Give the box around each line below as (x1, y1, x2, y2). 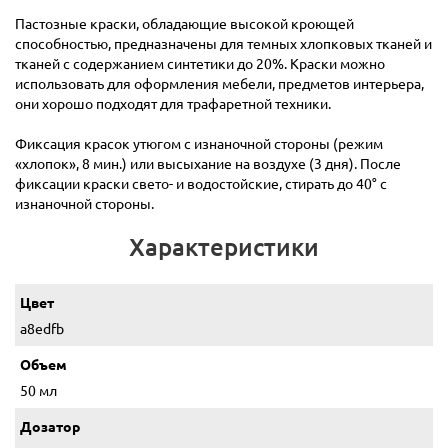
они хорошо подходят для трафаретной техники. (15, 94, 331, 113)
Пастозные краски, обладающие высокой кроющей (15, 14, 354, 33)
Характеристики (129, 231, 319, 263)
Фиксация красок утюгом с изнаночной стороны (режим (15, 134, 383, 153)
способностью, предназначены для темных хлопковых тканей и (15, 34, 432, 53)
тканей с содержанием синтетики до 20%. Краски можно (15, 54, 385, 73)
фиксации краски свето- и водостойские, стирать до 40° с (15, 174, 387, 193)
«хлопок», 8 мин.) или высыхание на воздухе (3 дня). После (15, 154, 401, 173)
